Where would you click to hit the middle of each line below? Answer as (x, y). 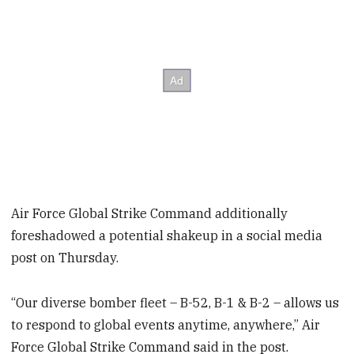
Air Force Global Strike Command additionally (150, 213)
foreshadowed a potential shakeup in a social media (167, 235)
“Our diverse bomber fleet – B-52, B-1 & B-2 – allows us (175, 302)
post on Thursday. (65, 257)
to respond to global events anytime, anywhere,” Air (166, 324)
